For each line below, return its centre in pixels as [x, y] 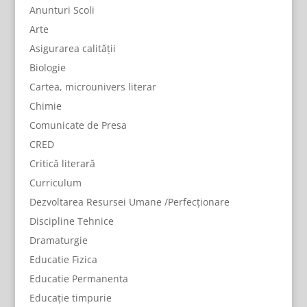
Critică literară [62, 163]
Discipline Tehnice [71, 221]
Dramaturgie [58, 240]
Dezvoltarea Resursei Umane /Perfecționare [129, 202]
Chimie [45, 106]
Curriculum [55, 183]
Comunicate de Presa [78, 125]
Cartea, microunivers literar [93, 87]
